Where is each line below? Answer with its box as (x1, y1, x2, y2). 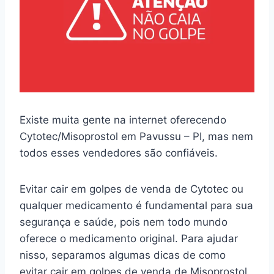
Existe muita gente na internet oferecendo (20, 113, 226, 126)
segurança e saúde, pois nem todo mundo (20, 215, 228, 228)
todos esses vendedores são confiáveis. (20, 146, 221, 159)
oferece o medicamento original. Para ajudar (20, 232, 238, 245)
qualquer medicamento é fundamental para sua (20, 199, 253, 212)
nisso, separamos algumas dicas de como (20, 248, 226, 261)
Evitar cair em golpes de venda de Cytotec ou (20, 182, 243, 195)
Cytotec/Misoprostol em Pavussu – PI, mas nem (20, 130, 253, 143)
